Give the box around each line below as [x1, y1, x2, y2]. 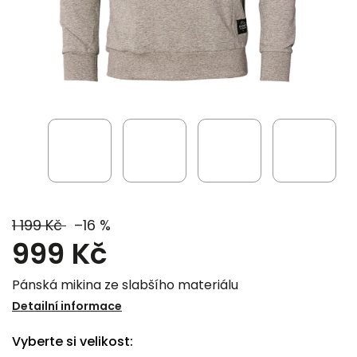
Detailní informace [12, 298, 122, 314]
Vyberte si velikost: [12, 332, 133, 351]
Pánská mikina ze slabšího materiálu [12, 276, 238, 294]
